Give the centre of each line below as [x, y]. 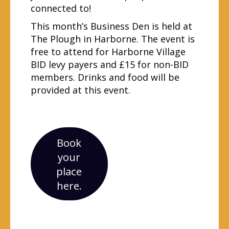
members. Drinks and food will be [105, 77]
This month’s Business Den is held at [111, 26]
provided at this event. [81, 90]
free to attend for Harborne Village [108, 52]
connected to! [61, 8]
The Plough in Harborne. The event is [113, 39]
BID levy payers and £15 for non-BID [110, 64]
